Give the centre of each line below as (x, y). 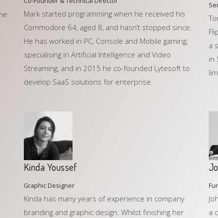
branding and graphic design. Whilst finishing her (104, 212)
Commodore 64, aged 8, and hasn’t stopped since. (108, 27)
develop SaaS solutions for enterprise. (88, 82)
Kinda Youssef (50, 167)
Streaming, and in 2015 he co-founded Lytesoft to (107, 68)
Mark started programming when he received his (104, 14)
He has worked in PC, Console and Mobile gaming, (106, 41)
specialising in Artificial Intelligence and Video (97, 55)
